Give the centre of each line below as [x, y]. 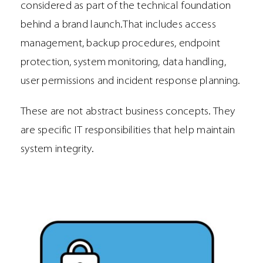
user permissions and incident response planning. [131, 82]
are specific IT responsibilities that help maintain [128, 131]
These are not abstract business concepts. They [128, 112]
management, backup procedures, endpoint [121, 44]
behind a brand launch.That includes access [118, 25]
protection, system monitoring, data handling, [123, 63]
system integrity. [57, 150]
